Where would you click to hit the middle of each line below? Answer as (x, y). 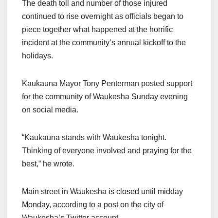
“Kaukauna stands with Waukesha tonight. (94, 138)
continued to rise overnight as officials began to (103, 17)
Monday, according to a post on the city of (93, 205)
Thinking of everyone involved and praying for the (107, 151)
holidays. (37, 56)
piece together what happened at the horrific (97, 30)
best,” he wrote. (48, 164)
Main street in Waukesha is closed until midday (102, 192)
